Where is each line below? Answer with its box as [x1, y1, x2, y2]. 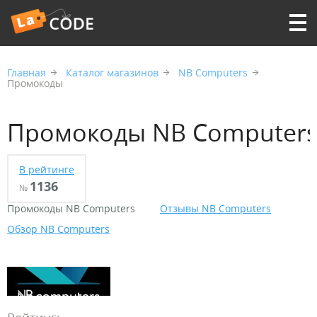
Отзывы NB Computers [160, 202, 271, 215]
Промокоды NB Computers [7, 202, 135, 215]
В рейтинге [19, 163, 74, 176]
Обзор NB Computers [7, 222, 110, 236]
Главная [7, 66, 46, 79]
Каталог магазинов [66, 66, 158, 79]
